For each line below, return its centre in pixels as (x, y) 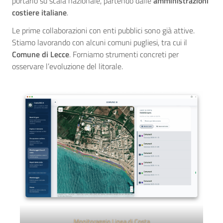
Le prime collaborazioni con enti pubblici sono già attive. (103, 31)
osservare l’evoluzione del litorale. (67, 66)
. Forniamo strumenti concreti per (124, 55)
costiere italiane (39, 13)
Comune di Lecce (41, 55)
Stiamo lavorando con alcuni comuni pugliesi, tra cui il (100, 43)
